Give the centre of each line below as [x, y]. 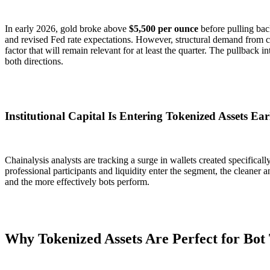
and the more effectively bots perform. [77, 181]
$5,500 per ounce [164, 29]
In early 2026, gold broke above [67, 29]
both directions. [34, 61]
